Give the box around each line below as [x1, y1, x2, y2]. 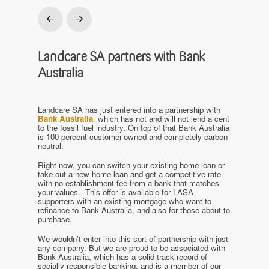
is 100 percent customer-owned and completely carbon [38, 130, 228, 142]
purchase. [38, 213, 73, 225]
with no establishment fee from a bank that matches [38, 177, 220, 189]
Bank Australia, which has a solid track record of [38, 250, 208, 262]
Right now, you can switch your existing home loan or [38, 159, 225, 171]
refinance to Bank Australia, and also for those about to [38, 204, 231, 216]
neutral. [38, 139, 64, 151]
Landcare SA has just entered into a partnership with [38, 103, 221, 115]
